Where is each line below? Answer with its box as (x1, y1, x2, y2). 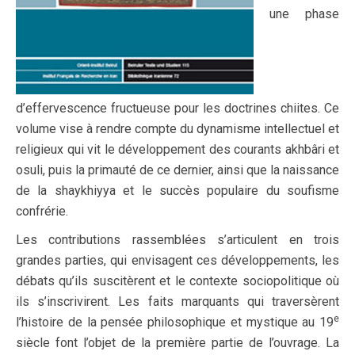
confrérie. (16, 204, 68, 219)
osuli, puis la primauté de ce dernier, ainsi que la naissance (16, 162, 339, 177)
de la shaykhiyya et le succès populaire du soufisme (16, 183, 339, 198)
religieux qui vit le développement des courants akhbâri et (16, 142, 339, 157)
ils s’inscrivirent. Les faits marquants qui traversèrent (16, 294, 339, 309)
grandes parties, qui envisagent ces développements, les (16, 253, 339, 268)
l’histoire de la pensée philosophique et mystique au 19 (16, 315, 334, 330)
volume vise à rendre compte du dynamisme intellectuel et (16, 121, 339, 136)
